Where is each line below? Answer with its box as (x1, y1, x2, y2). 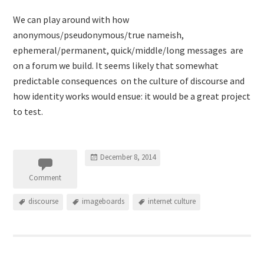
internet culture (148, 196, 196, 207)
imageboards (82, 196, 125, 207)
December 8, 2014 (100, 152, 156, 163)
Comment (29, 173, 62, 183)
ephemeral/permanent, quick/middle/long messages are (13, 44, 244, 56)
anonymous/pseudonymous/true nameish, (13, 29, 184, 41)
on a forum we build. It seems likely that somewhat (13, 60, 219, 71)
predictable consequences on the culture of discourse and (13, 75, 245, 87)
